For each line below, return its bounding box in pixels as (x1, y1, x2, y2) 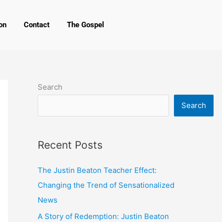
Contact (23, 20, 50, 29)
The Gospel (66, 20, 104, 29)
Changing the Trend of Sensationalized (38, 180, 174, 190)
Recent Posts (38, 138, 103, 151)
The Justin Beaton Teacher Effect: (38, 165, 157, 175)
